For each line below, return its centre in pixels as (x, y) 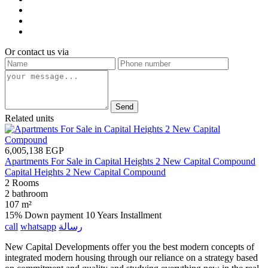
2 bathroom (26, 194)
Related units (29, 118)
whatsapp (38, 227)
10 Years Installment (124, 215)
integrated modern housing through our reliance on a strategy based (131, 258)
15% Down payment (45, 215)
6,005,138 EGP (34, 151)
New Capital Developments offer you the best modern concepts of (130, 247)
